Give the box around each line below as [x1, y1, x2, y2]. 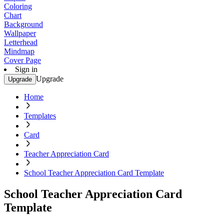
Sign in [15, 65, 37, 73]
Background [4, 20, 43, 28]
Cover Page [4, 56, 41, 64]
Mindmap [4, 47, 34, 55]
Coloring [4, 2, 32, 10]
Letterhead [4, 38, 37, 46]
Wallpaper [4, 29, 36, 37]
